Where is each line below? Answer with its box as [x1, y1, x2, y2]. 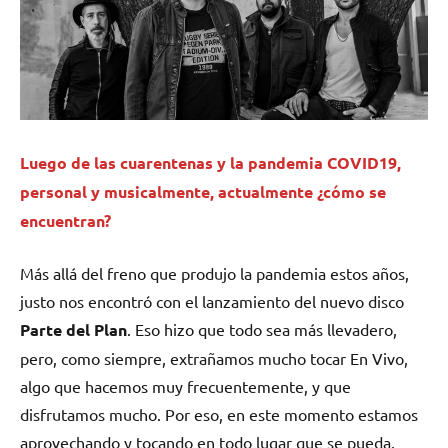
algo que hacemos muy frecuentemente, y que [20, 375, 351, 396]
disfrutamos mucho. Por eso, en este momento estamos [20, 403, 418, 424]
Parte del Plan [20, 318, 127, 340]
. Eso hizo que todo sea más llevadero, [127, 318, 397, 339]
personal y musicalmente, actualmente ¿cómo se [20, 180, 386, 202]
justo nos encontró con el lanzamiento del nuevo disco [20, 290, 404, 311]
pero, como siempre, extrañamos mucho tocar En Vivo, [20, 347, 408, 368]
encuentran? [20, 209, 111, 231]
